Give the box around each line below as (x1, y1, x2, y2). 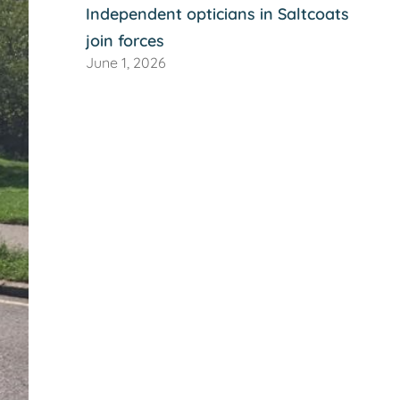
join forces (86, 30, 164, 50)
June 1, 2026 (86, 54, 166, 71)
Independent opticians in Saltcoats (86, 4, 349, 23)
